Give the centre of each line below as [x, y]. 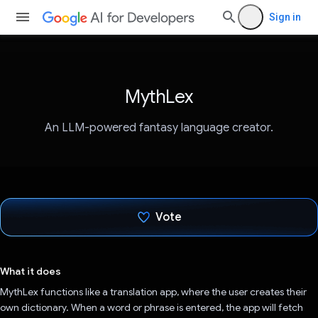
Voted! [169, 256]
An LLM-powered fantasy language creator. [159, 128]
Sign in [285, 17]
